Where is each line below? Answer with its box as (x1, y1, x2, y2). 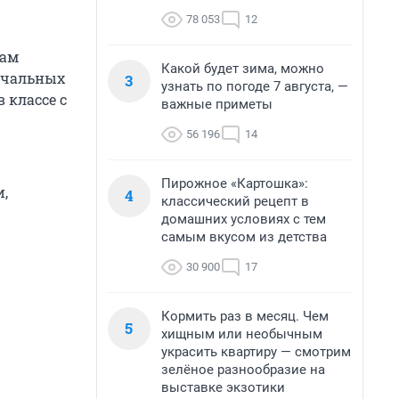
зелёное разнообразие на (161, 362, 325, 378)
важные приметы (161, 96, 273, 112)
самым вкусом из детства (161, 229, 327, 245)
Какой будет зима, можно (161, 61, 324, 77)
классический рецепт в (161, 193, 309, 209)
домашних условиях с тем (161, 211, 326, 227)
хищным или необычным (161, 326, 322, 342)
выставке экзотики (161, 379, 285, 395)
